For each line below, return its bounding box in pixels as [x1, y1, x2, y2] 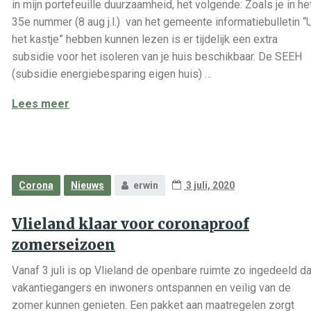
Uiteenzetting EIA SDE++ [69, 96, 198, 110]
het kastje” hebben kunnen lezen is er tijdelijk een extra [12, 33, 278, 46]
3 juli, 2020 [184, 180, 235, 191]
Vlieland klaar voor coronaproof [12, 215, 249, 233]
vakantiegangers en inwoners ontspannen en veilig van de [12, 281, 291, 294]
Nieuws [71, 180, 104, 191]
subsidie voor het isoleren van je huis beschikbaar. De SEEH [12, 50, 302, 63]
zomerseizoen [12, 236, 115, 253]
